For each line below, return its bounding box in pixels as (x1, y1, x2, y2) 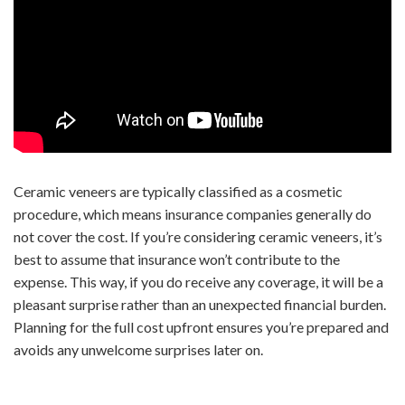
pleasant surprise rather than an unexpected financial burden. (14, 295, 386, 313)
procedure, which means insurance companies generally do (14, 204, 372, 222)
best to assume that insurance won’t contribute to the (14, 250, 340, 268)
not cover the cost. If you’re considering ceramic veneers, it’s (14, 227, 382, 245)
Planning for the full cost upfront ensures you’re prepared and (14, 317, 389, 335)
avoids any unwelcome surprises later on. (14, 340, 263, 358)
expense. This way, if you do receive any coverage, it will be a (14, 272, 383, 290)
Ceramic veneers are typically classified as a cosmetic (14, 182, 343, 200)
